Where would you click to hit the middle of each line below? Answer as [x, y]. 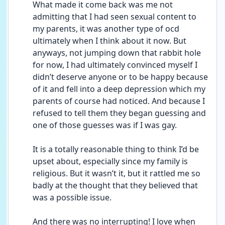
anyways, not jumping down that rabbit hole [117, 53]
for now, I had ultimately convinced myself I [115, 65]
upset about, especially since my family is [110, 161]
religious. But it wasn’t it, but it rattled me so [117, 173]
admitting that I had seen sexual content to [115, 17]
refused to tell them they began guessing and [119, 113]
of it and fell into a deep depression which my [119, 89]
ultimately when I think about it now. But [109, 41]
